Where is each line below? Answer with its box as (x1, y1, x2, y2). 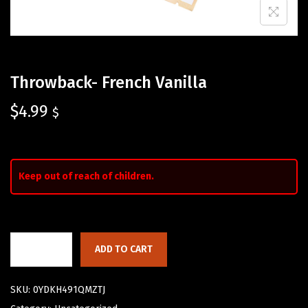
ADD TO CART (95, 243, 153, 256)
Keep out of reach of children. (19, 170, 154, 183)
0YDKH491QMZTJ (33, 284, 105, 296)
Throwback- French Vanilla (10, 73, 207, 93)
